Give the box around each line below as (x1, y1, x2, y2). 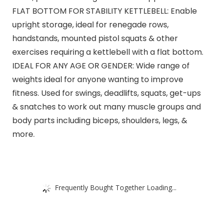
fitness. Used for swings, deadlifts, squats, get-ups (12, 87, 201, 99)
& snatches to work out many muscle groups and (12, 101, 201, 112)
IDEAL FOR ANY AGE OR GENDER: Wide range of (12, 60, 190, 71)
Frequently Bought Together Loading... (55, 182, 176, 192)
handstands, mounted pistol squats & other (12, 32, 178, 44)
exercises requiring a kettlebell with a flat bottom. (12, 46, 203, 58)
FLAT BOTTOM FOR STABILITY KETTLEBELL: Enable (12, 5, 197, 17)
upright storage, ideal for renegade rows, (12, 19, 169, 30)
